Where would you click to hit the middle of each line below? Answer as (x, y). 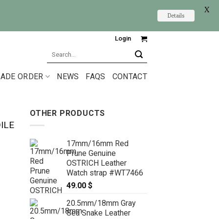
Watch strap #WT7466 (105, 173)
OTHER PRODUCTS (68, 113)
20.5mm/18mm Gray (101, 203)
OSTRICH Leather (97, 163)
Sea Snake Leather (99, 213)
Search (57, 51)
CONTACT (130, 76)
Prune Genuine (91, 153)
